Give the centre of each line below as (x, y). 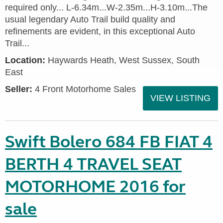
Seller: (19, 89)
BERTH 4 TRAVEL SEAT (93, 164)
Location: (25, 60)
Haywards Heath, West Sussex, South (122, 60)
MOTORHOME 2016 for (95, 187)
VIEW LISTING (180, 98)
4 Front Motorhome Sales (84, 89)
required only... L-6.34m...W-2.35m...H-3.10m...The (106, 7)
